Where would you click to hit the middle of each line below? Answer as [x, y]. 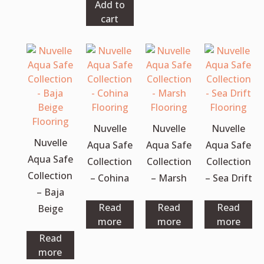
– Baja [50, 192]
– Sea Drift [228, 178]
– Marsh [169, 178]
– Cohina [110, 178]
